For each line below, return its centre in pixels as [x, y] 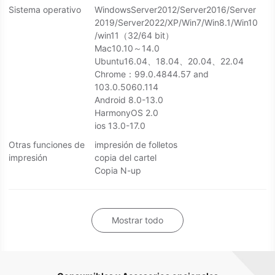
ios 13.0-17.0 [120, 126]
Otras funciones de [47, 145]
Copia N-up [118, 171]
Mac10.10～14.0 [127, 48]
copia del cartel [126, 158]
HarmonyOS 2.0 [126, 113]
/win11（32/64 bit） [134, 36]
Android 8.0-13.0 [129, 100]
